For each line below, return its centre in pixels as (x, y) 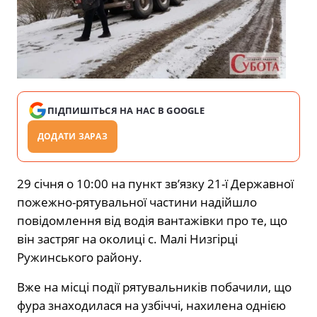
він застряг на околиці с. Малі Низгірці (127, 238)
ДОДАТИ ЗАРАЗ (73, 136)
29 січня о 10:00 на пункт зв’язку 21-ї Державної (155, 183)
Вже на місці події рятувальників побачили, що (154, 287)
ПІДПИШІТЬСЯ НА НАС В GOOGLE (126, 110)
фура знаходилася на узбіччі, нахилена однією (151, 305)
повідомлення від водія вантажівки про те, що (152, 220)
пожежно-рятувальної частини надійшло (137, 202)
